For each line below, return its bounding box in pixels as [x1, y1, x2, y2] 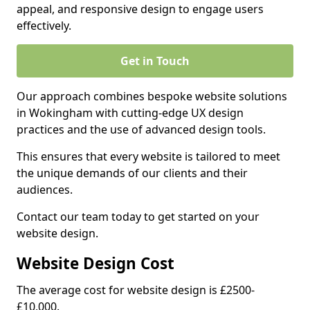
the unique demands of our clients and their [17, 165, 248, 181]
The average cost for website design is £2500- [17, 282, 255, 298]
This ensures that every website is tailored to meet [17, 149, 280, 164]
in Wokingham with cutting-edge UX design [17, 105, 244, 120]
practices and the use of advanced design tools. [17, 122, 266, 137]
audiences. [17, 182, 73, 197]
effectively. [17, 18, 71, 33]
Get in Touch [120, 53, 190, 69]
